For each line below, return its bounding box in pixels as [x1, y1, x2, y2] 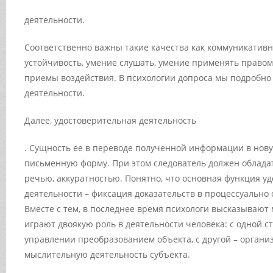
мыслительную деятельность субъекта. [24, 249, 190, 260]
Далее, [24, 115, 54, 126]
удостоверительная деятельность [54, 115, 196, 126]
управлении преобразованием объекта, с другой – [24, 233, 240, 245]
